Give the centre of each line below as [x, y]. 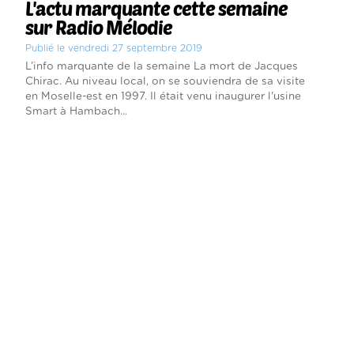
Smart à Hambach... [76, 112]
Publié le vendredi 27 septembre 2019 [113, 49]
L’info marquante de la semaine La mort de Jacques [161, 67]
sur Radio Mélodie [98, 28]
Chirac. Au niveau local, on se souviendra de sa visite [165, 82]
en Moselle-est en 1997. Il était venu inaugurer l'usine [163, 97]
